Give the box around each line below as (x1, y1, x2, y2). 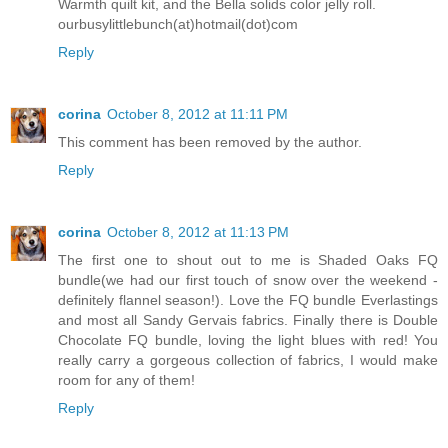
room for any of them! (58, 371, 195, 388)
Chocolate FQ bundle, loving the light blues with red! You (58, 331, 438, 348)
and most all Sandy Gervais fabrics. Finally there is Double (58, 311, 438, 328)
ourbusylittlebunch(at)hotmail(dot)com (58, 15, 298, 32)
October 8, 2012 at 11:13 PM (107, 223, 289, 240)
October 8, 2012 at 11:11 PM (107, 105, 288, 122)
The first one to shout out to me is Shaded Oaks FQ (58, 251, 438, 268)
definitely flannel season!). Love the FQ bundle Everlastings (58, 291, 438, 308)
